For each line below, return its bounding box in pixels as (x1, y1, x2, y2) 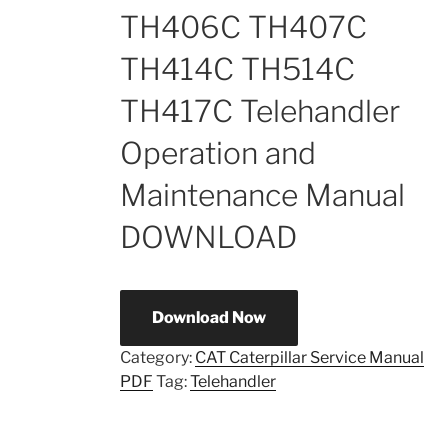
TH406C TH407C (119, 9, 367, 45)
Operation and (119, 135, 316, 171)
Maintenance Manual (119, 177, 405, 213)
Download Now (151, 308, 266, 327)
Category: (119, 348, 195, 367)
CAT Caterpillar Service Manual (194, 348, 424, 367)
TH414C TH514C (119, 51, 355, 87)
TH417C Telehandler (119, 93, 400, 129)
